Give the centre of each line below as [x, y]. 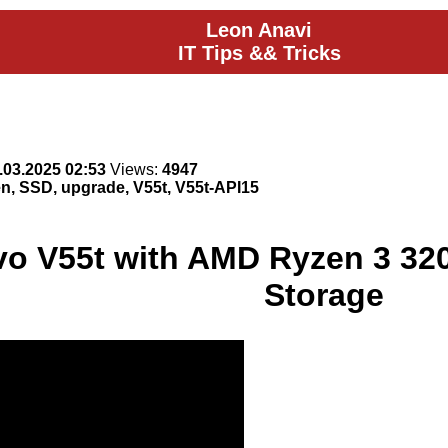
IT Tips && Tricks [259, 53]
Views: [134, 170]
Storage [324, 295]
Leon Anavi [259, 30]
